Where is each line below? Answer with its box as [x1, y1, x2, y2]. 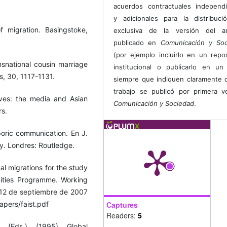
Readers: [106, 210, 138, 221]
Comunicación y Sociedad [113, 99, 195, 108]
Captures [106, 200, 138, 210]
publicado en [113, 39, 161, 47]
